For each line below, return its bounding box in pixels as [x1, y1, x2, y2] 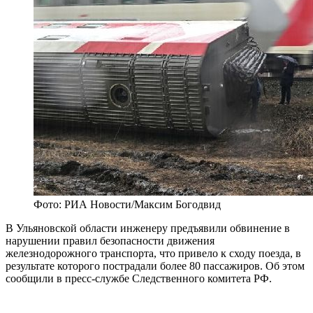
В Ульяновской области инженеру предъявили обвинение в [6, 222, 290, 235]
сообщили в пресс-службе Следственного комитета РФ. [6, 272, 272, 285]
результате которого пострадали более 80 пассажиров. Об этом [6, 260, 305, 272]
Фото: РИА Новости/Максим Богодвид [34, 198, 221, 211]
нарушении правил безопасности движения [6, 235, 214, 247]
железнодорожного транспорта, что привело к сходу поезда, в [6, 247, 301, 260]
